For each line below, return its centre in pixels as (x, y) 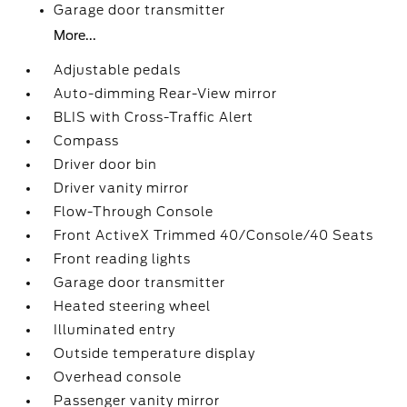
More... (75, 35)
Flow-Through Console (134, 212)
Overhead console (118, 377)
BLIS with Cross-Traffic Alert (154, 117)
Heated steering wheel (133, 306)
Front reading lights (123, 259)
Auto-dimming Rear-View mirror (166, 94)
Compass (87, 141)
